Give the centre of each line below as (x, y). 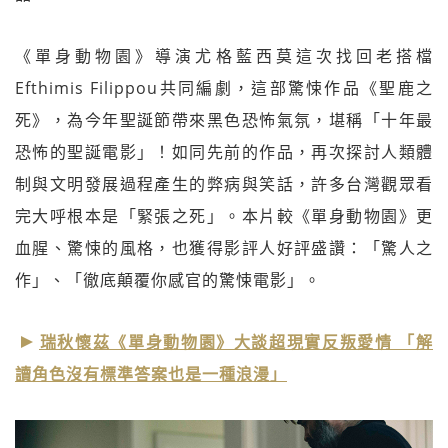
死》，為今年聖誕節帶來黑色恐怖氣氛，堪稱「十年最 (224, 120)
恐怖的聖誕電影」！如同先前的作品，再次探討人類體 (224, 152)
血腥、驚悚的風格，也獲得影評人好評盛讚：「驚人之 (224, 248)
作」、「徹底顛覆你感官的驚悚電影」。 (168, 280)
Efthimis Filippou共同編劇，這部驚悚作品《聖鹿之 (224, 88)
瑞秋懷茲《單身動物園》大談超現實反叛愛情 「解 (236, 342)
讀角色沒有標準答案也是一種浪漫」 (151, 374)
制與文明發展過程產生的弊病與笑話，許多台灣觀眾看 (224, 184)
